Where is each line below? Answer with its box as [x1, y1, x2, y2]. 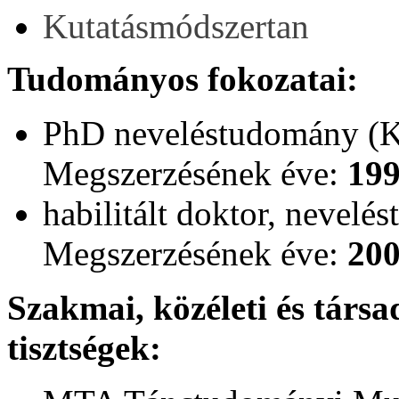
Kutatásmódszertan [43, 6, 309, 45]
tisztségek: [7, 328, 161, 367]
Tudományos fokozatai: [7, 59, 358, 98]
